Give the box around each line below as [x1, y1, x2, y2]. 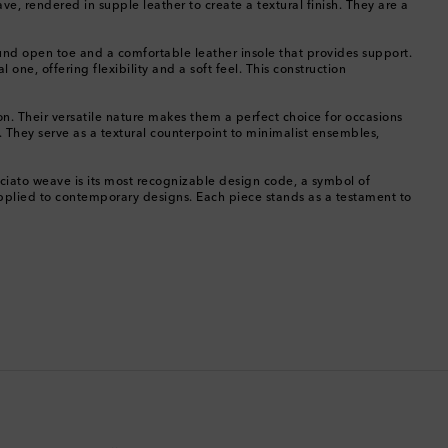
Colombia [49, 114, 108, 127]
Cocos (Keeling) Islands [49, 66, 190, 79]
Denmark [49, 402, 104, 415]
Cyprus [49, 306, 91, 319]
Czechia [49, 354, 98, 367]
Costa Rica [49, 210, 112, 223]
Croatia [49, 258, 94, 271]
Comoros [49, 162, 103, 175]
